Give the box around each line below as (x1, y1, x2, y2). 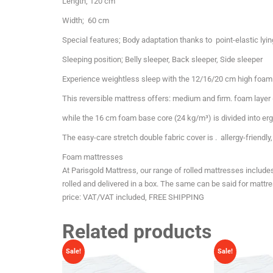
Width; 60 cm (62, 15, 109, 25)
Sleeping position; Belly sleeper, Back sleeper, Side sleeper (62, 54, 263, 64)
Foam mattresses (62, 152, 123, 161)
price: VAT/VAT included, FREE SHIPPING (62, 192, 204, 202)
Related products (62, 219, 211, 243)
